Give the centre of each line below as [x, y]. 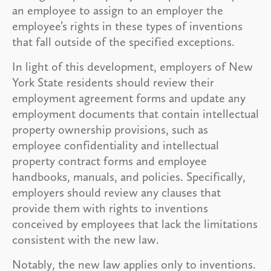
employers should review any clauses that [116, 192]
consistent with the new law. [87, 239]
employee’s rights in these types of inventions [127, 26]
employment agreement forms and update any [129, 98]
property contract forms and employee [109, 161]
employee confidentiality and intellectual [116, 145]
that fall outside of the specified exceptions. [125, 41]
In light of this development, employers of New [132, 66]
